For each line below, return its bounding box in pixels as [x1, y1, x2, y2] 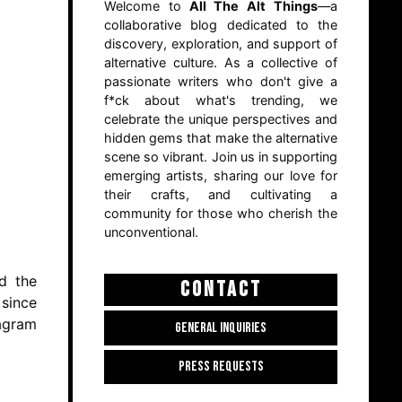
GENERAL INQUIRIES [175, 319, 267, 336]
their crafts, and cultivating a [104, 187, 337, 203]
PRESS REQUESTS [178, 358, 264, 375]
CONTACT [179, 276, 262, 303]
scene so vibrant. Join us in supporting [104, 149, 337, 165]
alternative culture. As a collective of [104, 55, 337, 71]
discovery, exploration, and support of [104, 36, 337, 52]
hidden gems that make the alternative [104, 130, 337, 146]
